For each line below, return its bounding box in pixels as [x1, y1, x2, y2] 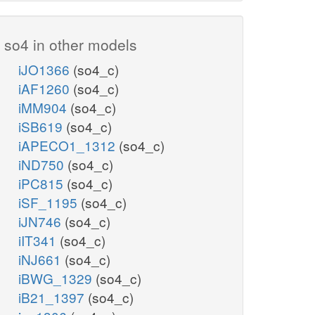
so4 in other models [4, 34, 137, 56]
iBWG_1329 [18, 269, 96, 288]
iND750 [18, 155, 67, 174]
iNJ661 [18, 250, 65, 269]
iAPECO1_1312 [18, 136, 119, 155]
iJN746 [18, 212, 65, 231]
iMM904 [18, 98, 70, 117]
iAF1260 [18, 79, 73, 98]
